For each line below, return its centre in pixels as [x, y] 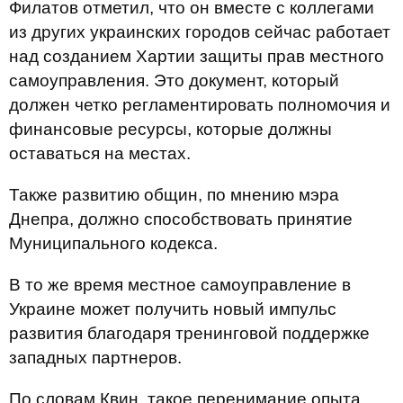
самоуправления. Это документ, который [174, 80]
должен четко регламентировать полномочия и [200, 104]
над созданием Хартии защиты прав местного [197, 56]
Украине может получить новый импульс [173, 309]
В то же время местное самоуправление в [180, 284]
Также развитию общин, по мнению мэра [174, 194]
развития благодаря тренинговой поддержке [189, 333]
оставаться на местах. [100, 153]
